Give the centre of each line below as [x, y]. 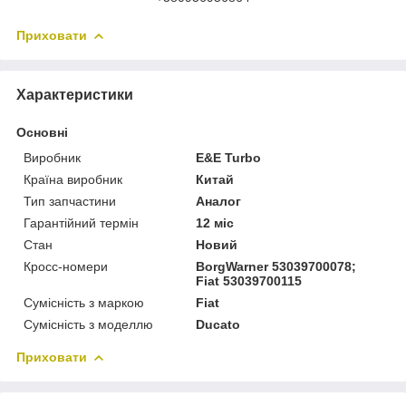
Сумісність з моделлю [88, 324]
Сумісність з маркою [84, 302]
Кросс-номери [66, 266]
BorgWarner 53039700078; [276, 266]
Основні [42, 132]
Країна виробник [73, 179]
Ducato [218, 324]
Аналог [219, 201]
